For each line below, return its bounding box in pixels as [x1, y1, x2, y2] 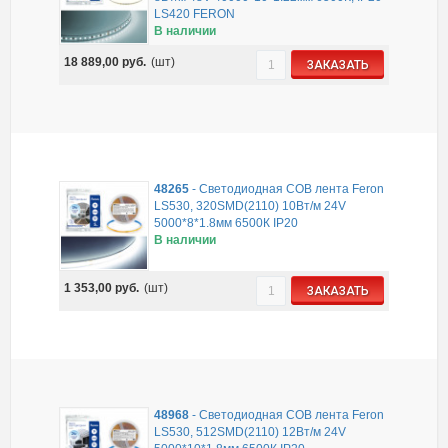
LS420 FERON [154, 7, 235, 21]
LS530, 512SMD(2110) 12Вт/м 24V [154, 425, 346, 439]
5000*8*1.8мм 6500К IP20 [154, 216, 298, 230]
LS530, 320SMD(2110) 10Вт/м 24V [154, 199, 346, 213]
